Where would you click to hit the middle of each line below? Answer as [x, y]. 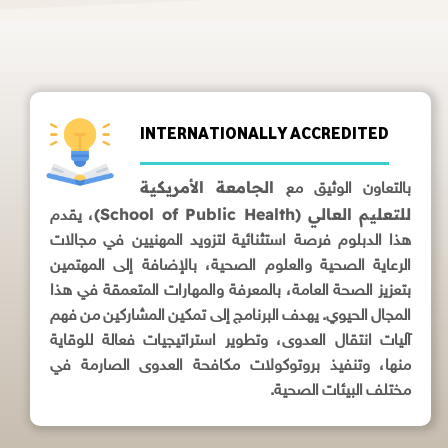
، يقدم [72, 216]
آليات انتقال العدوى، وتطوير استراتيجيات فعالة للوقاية [231, 341]
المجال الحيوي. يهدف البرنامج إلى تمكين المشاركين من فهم [231, 316]
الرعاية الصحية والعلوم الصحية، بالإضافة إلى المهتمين [231, 266]
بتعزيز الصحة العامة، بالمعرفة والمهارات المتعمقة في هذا [231, 291]
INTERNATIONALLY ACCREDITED [264, 132]
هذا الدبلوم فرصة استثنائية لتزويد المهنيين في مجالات [231, 241]
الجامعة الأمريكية [207, 187]
